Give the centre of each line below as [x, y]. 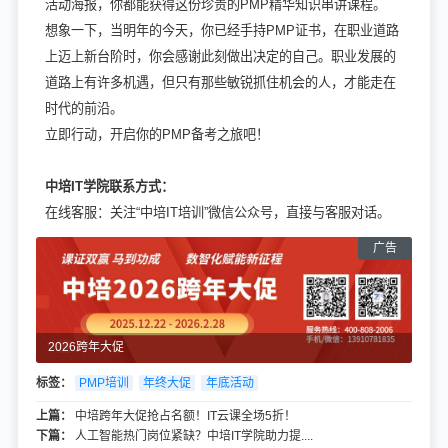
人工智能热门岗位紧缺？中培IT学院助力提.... [193, 435]
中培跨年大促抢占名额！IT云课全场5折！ [185, 415]
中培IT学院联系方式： [109, 186]
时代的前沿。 [83, 108]
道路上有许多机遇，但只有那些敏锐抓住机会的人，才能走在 [220, 82]
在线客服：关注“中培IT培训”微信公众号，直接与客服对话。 [217, 212]
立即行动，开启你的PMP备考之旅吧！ [156, 134]
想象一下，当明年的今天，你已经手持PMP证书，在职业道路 [221, 30]
